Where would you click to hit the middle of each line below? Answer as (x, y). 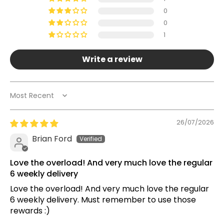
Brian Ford (52, 138)
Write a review (112, 59)
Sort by (24, 100)
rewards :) (30, 210)
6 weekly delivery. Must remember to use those (103, 199)
